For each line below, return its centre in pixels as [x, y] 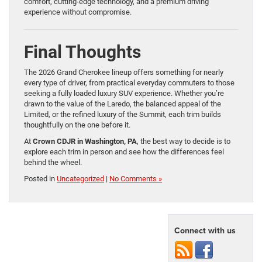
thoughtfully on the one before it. [77, 125]
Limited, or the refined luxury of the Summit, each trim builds [123, 115]
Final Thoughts [82, 52]
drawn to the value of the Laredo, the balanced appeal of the [123, 104]
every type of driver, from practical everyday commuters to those [129, 83]
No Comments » [136, 179]
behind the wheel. [53, 163]
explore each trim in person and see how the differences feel [124, 152]
